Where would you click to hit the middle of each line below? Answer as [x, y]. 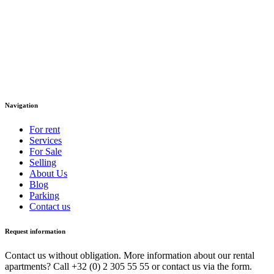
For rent [45, 129]
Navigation [21, 105]
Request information [35, 231]
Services [46, 140]
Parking [44, 195]
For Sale [46, 151]
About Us [48, 173]
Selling [43, 162]
